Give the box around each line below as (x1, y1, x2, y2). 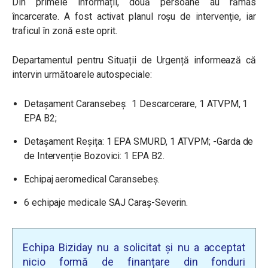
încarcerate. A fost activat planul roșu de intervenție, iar (12, 11, 256, 22)
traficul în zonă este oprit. (12, 25, 117, 36)
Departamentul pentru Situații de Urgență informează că (12, 54, 256, 66)
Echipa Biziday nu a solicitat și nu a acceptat (23, 241, 245, 254)
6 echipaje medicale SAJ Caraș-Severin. (24, 197, 188, 208)
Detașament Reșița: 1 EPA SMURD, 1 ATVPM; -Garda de (24, 136, 254, 147)
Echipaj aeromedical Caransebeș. (24, 173, 160, 185)
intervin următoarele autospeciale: (12, 69, 152, 80)
